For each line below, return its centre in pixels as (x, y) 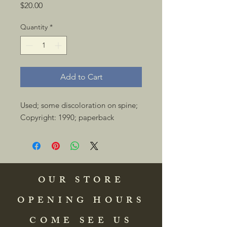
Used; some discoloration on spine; (79, 105)
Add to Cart (81, 77)
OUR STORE (81, 181)
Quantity (34, 27)
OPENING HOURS (81, 201)
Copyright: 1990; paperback (68, 117)
